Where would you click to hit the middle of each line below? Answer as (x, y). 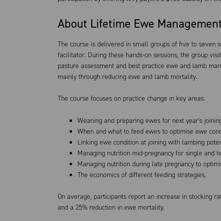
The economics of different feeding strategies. (142, 175)
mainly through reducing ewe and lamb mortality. (128, 76)
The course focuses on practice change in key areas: (131, 98)
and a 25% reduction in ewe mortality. (111, 207)
